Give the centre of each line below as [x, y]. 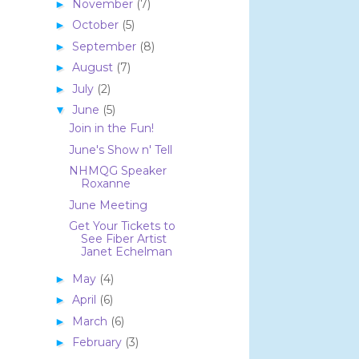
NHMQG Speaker [117, 171]
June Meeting [108, 205]
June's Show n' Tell [120, 149]
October [97, 25]
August [94, 68]
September [105, 46]
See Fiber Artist [123, 239]
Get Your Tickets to [122, 226]
